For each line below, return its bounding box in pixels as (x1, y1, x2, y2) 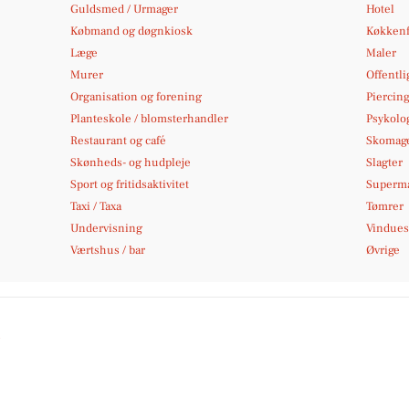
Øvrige (365, 243, 400, 257)
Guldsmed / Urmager (70, 2, 179, 16)
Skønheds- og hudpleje (70, 155, 192, 170)
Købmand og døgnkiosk (70, 24, 194, 38)
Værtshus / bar (70, 243, 146, 257)
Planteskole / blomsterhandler (70, 111, 229, 126)
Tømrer (365, 199, 404, 214)
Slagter (365, 155, 403, 170)
